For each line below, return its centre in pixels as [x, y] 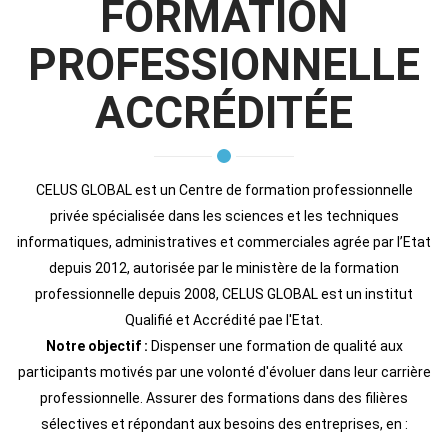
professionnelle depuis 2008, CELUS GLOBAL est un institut [224, 293]
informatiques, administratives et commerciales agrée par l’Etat [224, 241]
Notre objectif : [96, 345]
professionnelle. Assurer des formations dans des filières [224, 397]
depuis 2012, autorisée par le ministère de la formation [224, 267]
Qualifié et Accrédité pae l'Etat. [224, 319]
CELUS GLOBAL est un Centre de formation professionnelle [224, 189]
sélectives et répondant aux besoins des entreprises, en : [224, 423]
